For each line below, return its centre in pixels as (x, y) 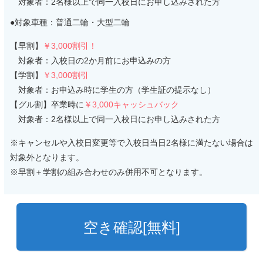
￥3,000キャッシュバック (131, 105)
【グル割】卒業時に (47, 105)
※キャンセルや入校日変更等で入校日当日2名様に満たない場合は (131, 143)
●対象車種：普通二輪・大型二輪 (70, 23)
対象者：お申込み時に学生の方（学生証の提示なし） (113, 90)
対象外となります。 (47, 158)
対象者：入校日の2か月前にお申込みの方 (90, 61)
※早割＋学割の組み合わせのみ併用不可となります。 (109, 172)
